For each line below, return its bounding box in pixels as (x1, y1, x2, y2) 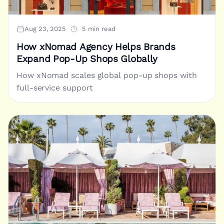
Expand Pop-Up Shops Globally (16, 53, 158, 65)
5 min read (82, 25, 115, 33)
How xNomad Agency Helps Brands (16, 41, 175, 53)
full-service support (16, 83, 93, 93)
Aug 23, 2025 (24, 25, 66, 33)
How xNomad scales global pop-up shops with (16, 70, 197, 80)
